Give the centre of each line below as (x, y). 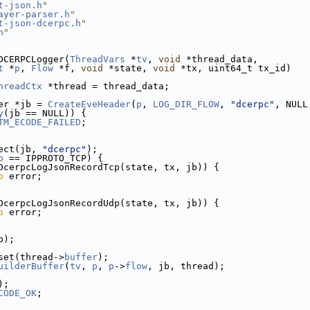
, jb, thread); (186, 266)
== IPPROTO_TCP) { (53, 158)
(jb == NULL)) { (45, 113)
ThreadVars (98, 59)
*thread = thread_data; (106, 86)
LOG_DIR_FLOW (186, 104)
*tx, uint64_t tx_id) (233, 68)
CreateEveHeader (89, 104)
